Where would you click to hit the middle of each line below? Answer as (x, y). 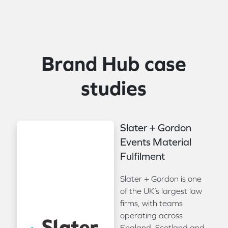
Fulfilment (142, 156)
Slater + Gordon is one (161, 178)
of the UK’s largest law (161, 191)
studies (114, 88)
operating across (151, 215)
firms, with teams (151, 203)
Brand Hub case (114, 63)
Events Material (155, 142)
